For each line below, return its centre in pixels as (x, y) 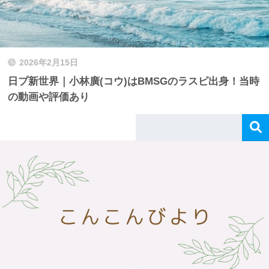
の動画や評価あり (49, 97)
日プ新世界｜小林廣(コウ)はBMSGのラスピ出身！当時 (134, 81)
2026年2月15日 (49, 62)
